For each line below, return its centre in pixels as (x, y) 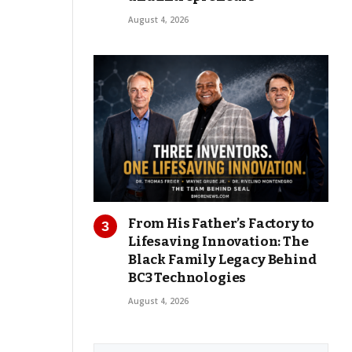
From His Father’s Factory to (222, 224)
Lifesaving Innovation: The (218, 242)
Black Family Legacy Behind (222, 260)
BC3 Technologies (187, 278)
